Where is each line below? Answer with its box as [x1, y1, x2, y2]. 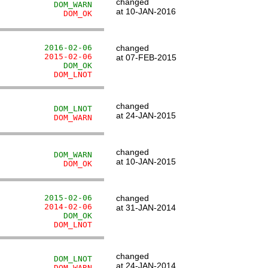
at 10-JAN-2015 [116, 157, 176, 166]
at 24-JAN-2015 [116, 111, 176, 120]
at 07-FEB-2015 [116, 53, 176, 62]
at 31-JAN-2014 [116, 203, 176, 212]
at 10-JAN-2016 [116, 7, 176, 16]
